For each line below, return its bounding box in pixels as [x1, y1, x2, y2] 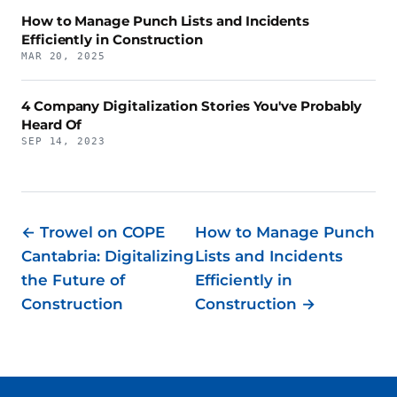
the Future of [21, 271, 125, 290]
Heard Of [21, 116, 82, 134]
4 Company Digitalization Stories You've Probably [21, 97, 362, 115]
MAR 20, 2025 [21, 51, 105, 63]
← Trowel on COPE [21, 223, 165, 242]
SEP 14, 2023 [21, 136, 105, 148]
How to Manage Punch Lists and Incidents [21, 12, 310, 30]
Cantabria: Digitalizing [21, 247, 194, 266]
